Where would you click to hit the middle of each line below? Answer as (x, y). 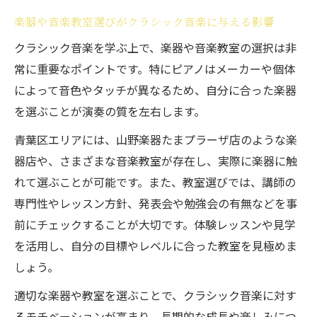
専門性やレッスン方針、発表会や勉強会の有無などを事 (156, 203)
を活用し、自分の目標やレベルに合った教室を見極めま (156, 246)
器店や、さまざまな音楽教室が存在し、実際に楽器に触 (156, 161)
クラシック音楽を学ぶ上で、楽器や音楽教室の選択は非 (155, 47)
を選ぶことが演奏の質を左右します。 (110, 111)
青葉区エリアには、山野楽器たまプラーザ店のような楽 (156, 139)
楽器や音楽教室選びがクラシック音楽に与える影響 (144, 21)
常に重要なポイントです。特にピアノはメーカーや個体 (155, 69)
